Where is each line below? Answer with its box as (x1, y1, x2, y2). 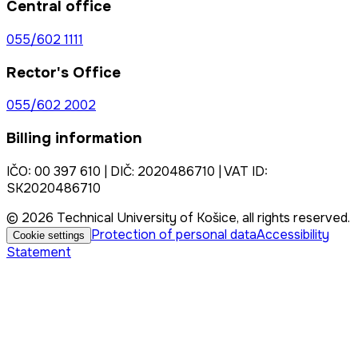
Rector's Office (6, 62, 121, 82)
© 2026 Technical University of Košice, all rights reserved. (6, 209, 350, 226)
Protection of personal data (91, 225, 257, 243)
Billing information (6, 129, 142, 149)
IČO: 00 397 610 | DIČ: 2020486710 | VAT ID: (6, 162, 268, 180)
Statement (6, 243, 71, 261)
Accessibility (257, 225, 329, 243)
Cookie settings (13, 229, 85, 241)
